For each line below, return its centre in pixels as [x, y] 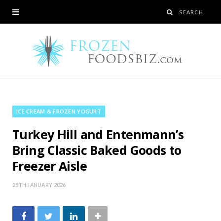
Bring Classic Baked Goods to [97, 150]
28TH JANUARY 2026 [39, 185]
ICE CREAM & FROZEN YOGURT [59, 111]
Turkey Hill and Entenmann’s [98, 134]
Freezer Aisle [50, 166]
